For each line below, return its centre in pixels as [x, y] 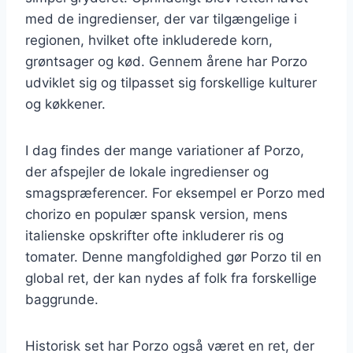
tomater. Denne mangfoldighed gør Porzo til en [173, 256]
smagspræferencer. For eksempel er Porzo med [175, 193]
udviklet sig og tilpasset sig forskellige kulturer [171, 82]
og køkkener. [65, 104]
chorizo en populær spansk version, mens [156, 214]
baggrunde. [62, 299]
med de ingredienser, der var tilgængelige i [161, 19]
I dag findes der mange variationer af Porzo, [165, 150]
